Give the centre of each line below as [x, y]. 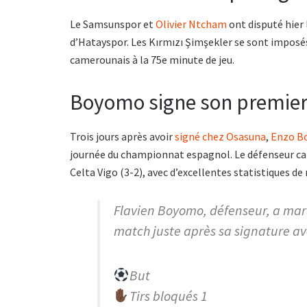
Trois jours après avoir [122, 136]
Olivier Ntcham [191, 24]
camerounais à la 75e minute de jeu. [152, 60]
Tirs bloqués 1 [168, 295]
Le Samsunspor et [113, 24]
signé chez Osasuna [220, 136]
